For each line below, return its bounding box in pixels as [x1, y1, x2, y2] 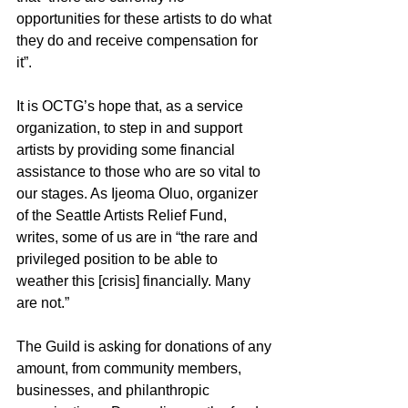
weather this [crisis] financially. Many [16, 272, 254, 289]
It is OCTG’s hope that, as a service [16, 97, 247, 114]
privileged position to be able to [16, 250, 221, 267]
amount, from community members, [16, 360, 245, 376]
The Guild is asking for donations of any [16, 338, 275, 354]
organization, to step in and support [16, 119, 246, 136]
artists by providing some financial [16, 141, 239, 158]
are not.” [16, 294, 69, 311]
